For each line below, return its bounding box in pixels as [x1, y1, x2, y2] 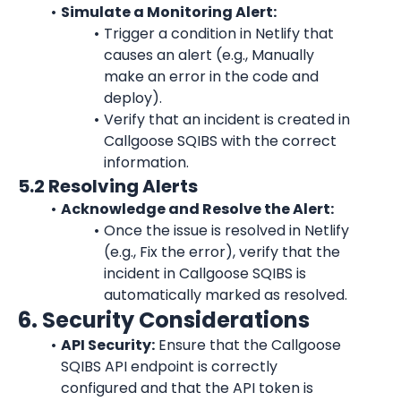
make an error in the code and [104, 66, 319, 87]
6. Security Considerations [18, 305, 310, 335]
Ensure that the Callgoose [154, 335, 341, 355]
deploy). [104, 88, 162, 108]
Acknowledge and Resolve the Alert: [60, 199, 334, 219]
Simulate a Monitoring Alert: [60, 2, 277, 22]
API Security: [60, 335, 155, 355]
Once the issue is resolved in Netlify [103, 220, 349, 241]
